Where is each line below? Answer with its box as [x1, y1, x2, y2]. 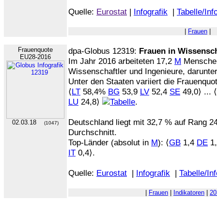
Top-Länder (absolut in [68, 138, 151, 147]
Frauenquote [18, 46, 53, 53]
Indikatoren [173, 189, 204, 196]
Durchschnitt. [68, 127, 117, 137]
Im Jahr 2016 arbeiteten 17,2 [68, 56, 174, 66]
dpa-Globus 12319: [68, 46, 139, 56]
